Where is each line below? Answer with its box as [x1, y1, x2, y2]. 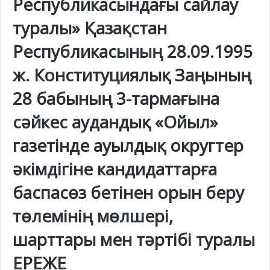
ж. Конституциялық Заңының [13, 63, 251, 86]
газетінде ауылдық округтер [13, 133, 243, 157]
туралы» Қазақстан [13, 16, 167, 39]
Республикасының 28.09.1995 [13, 39, 253, 63]
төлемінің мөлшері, [13, 204, 173, 227]
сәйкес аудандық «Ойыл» [13, 110, 218, 133]
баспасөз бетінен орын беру [13, 180, 244, 204]
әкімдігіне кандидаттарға [13, 157, 217, 180]
